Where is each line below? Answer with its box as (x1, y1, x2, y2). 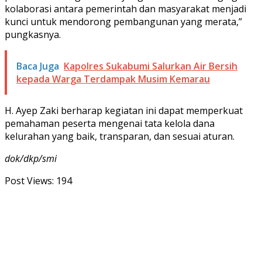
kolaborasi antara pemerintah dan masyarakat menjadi (5, 2, 246, 15)
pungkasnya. (5, 27, 61, 41)
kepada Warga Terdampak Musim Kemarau (16, 72, 210, 85)
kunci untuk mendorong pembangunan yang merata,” (5, 15, 242, 28)
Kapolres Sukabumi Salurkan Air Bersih (64, 59, 237, 73)
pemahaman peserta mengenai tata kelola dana (5, 116, 215, 130)
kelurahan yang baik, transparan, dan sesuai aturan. (5, 129, 235, 143)
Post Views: (5, 174, 54, 187)
